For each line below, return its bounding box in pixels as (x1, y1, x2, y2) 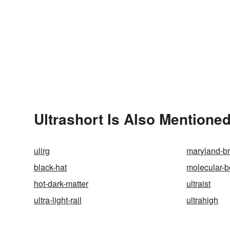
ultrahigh (186, 194, 219, 206)
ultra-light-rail (34, 194, 82, 206)
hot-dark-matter (34, 177, 88, 189)
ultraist (186, 177, 211, 189)
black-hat (34, 161, 67, 173)
